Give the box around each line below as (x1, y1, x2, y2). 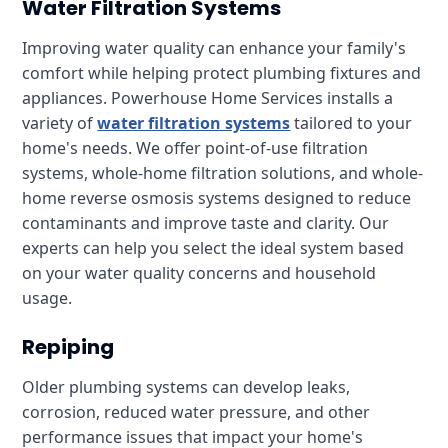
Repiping (22, 333, 115, 361)
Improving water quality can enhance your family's (22, 37, 407, 59)
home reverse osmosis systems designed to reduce (22, 187, 412, 209)
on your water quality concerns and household (22, 262, 377, 284)
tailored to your (290, 112, 413, 134)
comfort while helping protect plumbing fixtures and (22, 62, 422, 84)
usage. (22, 287, 73, 309)
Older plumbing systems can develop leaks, (22, 376, 351, 398)
